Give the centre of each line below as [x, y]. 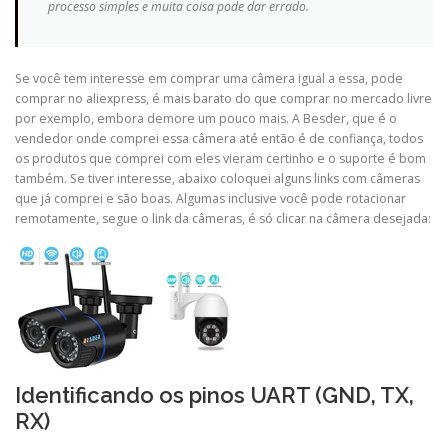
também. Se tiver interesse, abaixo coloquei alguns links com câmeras [217, 178]
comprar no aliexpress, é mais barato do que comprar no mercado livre [223, 98]
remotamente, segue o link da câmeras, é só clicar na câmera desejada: [223, 218]
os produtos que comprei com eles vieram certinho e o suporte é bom [220, 158]
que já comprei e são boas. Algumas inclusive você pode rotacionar [210, 198]
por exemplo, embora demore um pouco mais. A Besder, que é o [206, 118]
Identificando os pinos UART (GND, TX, [214, 395]
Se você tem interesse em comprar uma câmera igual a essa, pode [209, 78]
